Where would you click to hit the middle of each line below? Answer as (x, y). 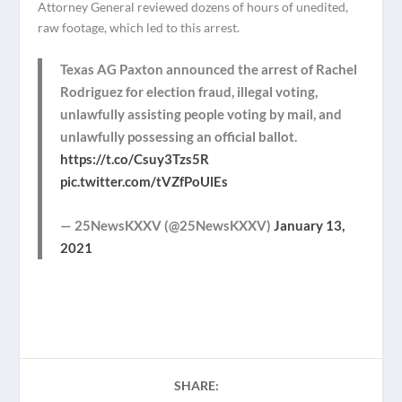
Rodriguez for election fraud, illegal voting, (189, 91)
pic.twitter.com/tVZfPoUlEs (144, 181)
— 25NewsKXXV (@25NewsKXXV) (167, 225)
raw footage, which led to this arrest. (139, 28)
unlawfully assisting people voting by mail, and (201, 114)
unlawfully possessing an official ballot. (179, 136)
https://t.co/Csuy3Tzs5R (135, 158)
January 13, (310, 225)
